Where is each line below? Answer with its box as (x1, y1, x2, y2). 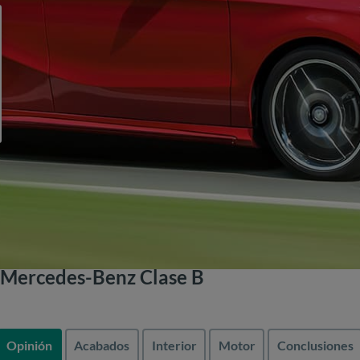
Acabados (74, 337, 130, 354)
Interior (151, 337, 197, 354)
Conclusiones (276, 337, 354, 354)
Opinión (6, 337, 53, 354)
